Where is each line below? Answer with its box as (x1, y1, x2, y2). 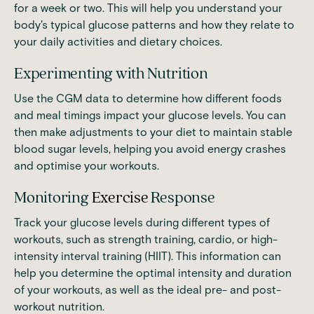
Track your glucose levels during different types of (14, 215, 270, 229)
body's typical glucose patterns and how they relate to (14, 18, 294, 32)
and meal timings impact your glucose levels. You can (14, 108, 286, 122)
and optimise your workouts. (14, 158, 159, 172)
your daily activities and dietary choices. (14, 34, 222, 48)
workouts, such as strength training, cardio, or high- (14, 232, 278, 246)
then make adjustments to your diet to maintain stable (14, 125, 292, 139)
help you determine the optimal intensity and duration (14, 266, 292, 280)
